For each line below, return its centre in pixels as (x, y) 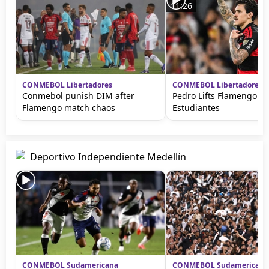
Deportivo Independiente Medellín (108, 157)
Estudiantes (196, 108)
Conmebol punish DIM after (78, 96)
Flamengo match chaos (69, 108)
